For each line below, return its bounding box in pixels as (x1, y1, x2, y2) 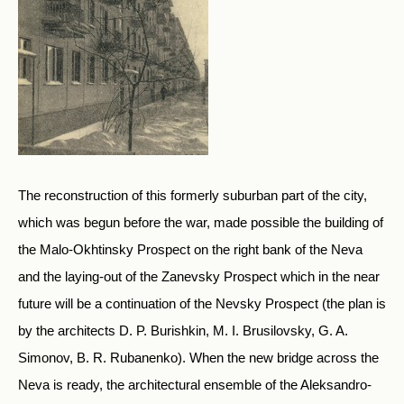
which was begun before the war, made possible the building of (18, 215, 383, 230)
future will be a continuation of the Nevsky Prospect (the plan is (18, 296, 386, 311)
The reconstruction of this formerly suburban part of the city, (18, 188, 367, 203)
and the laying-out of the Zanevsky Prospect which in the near (18, 269, 380, 284)
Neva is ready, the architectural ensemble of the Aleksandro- (18, 377, 372, 392)
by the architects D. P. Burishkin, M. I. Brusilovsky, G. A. (18, 323, 348, 338)
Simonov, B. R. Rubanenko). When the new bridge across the (18, 350, 379, 365)
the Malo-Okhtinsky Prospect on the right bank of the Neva (18, 242, 363, 257)
